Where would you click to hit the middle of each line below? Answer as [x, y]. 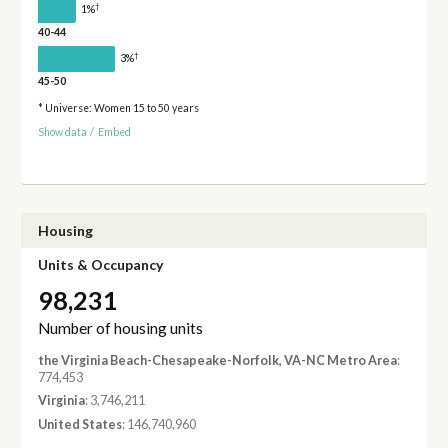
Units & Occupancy [100, 265]
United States [79, 424]
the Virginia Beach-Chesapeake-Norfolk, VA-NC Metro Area [217, 360]
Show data [62, 132]
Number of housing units [120, 327]
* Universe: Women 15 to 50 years [118, 107]
